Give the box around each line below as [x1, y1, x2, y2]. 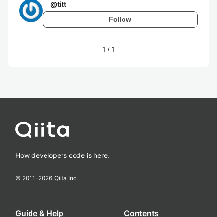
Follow [109, 15, 131, 23]
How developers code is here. [15, 151, 109, 159]
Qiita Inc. [54, 174, 78, 182]
